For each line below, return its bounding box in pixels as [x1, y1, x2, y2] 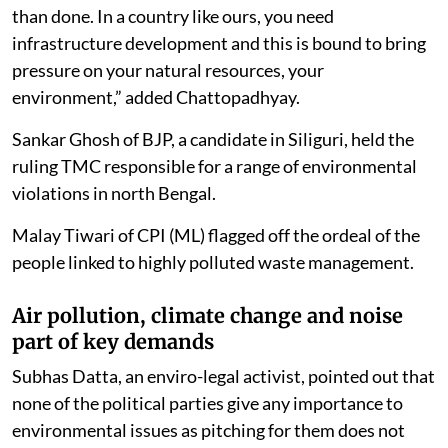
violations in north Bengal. [12, 181, 219, 204]
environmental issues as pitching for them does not [12, 418, 405, 441]
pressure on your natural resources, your [12, 58, 324, 81]
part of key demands [12, 328, 214, 354]
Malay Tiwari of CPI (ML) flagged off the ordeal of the [12, 223, 420, 246]
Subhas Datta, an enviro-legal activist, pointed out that [12, 364, 435, 387]
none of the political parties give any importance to [12, 391, 403, 414]
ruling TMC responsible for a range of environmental [12, 154, 417, 177]
